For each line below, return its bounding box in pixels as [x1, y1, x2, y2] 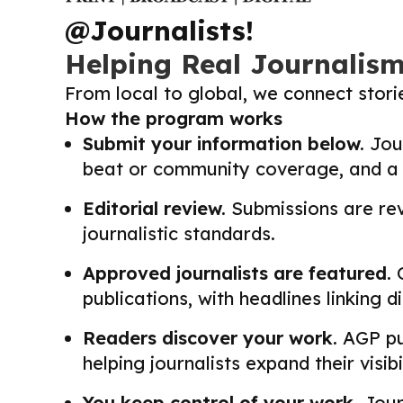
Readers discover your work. [83, 327, 337, 350]
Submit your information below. [83, 132, 364, 156]
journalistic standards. [83, 222, 275, 246]
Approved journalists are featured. [83, 262, 391, 285]
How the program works [65, 107, 282, 130]
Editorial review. [83, 197, 226, 220]
